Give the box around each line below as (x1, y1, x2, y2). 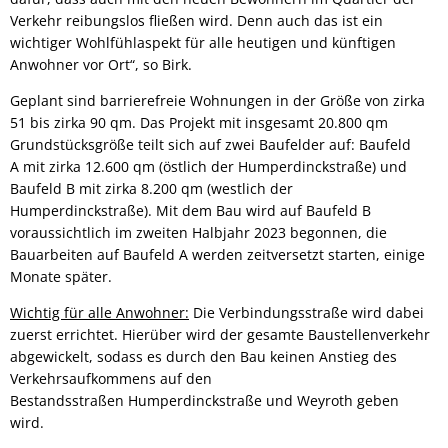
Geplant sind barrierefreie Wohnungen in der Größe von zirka (10, 90, 425, 110)
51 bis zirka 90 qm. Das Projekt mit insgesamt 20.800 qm (10, 112, 388, 132)
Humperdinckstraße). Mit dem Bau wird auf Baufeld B (10, 200, 371, 220)
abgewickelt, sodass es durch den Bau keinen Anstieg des (10, 346, 397, 366)
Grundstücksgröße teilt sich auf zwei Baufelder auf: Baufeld (10, 134, 411, 154)
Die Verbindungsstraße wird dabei (189, 302, 424, 322)
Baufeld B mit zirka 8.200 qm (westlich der (10, 178, 293, 198)
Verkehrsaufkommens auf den (10, 368, 212, 388)
